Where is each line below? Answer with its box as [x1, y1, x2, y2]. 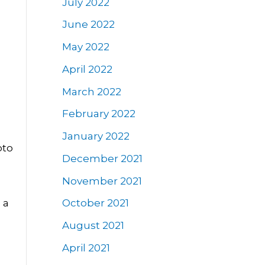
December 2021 [62, 152, 143, 164]
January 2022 [62, 130, 130, 143]
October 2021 [62, 197, 129, 209]
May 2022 [62, 41, 109, 53]
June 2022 [62, 18, 115, 31]
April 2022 [62, 63, 112, 75]
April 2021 [62, 241, 110, 254]
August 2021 [62, 219, 124, 232]
